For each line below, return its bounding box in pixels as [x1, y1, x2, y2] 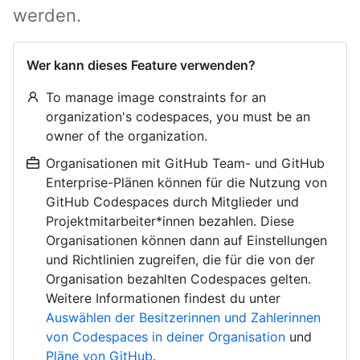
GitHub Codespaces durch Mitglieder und [46, 194, 299, 210]
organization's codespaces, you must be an [46, 108, 310, 125]
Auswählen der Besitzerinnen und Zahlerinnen [46, 309, 321, 325]
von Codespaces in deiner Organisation [46, 329, 285, 345]
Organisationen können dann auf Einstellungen [46, 232, 327, 248]
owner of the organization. [46, 128, 207, 144]
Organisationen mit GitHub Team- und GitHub [46, 155, 325, 171]
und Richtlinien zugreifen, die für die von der [46, 252, 315, 268]
